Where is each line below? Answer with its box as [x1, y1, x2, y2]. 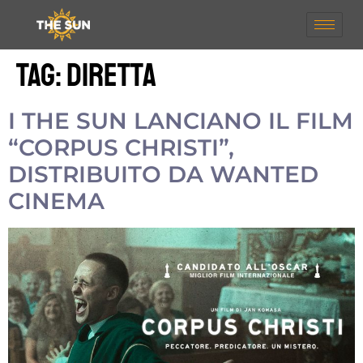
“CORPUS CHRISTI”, [8, 133, 234, 161]
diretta [66, 54, 156, 96]
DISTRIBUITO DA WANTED [8, 160, 318, 188]
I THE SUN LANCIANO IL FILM [8, 106, 353, 135]
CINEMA [8, 186, 105, 215]
